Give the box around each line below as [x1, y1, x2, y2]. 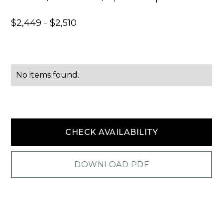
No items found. [16, 70, 80, 80]
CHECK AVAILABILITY [65, 127, 158, 137]
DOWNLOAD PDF [74, 159, 149, 169]
